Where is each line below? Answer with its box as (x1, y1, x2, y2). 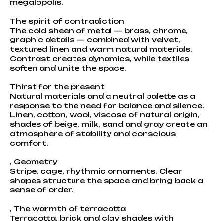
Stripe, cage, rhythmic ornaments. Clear (10, 166, 182, 175)
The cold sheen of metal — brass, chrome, (10, 26, 188, 35)
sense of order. (10, 185, 73, 194)
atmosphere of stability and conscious (10, 129, 176, 138)
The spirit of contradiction (10, 16, 124, 25)
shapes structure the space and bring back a (10, 176, 203, 184)
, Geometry (10, 157, 57, 166)
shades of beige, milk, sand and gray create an (10, 119, 208, 128)
